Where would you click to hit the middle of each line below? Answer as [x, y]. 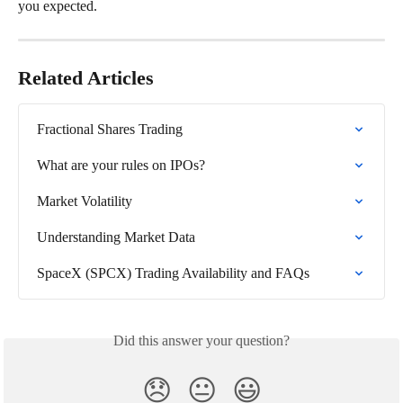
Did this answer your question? [201, 340]
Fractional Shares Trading [110, 129]
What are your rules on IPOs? [121, 165]
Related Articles [86, 77]
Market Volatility [85, 201]
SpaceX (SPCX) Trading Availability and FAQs [173, 273]
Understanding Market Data [116, 237]
